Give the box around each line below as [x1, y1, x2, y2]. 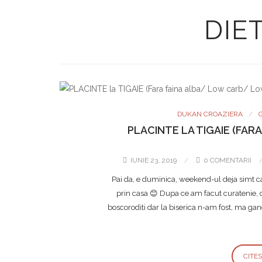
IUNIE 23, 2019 [129, 156, 178, 164]
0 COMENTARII [202, 156, 253, 164]
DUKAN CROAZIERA [177, 110, 243, 118]
